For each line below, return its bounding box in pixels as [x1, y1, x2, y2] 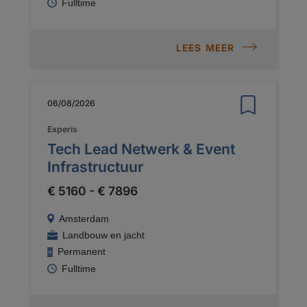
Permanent [57, 246, 106, 258]
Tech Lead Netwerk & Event [47, 140, 235, 158]
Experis [47, 124, 77, 134]
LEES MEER [175, 41, 235, 53]
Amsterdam [58, 213, 109, 225]
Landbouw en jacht [62, 229, 145, 241]
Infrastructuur [47, 158, 143, 175]
